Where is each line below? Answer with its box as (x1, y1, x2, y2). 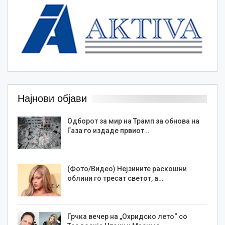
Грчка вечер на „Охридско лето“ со (67, 212, 187, 220)
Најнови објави (18, 93, 87, 104)
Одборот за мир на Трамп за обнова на (67, 117, 199, 126)
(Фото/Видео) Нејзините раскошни (67, 165, 187, 173)
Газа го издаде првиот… (67, 127, 149, 135)
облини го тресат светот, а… (67, 174, 163, 183)
